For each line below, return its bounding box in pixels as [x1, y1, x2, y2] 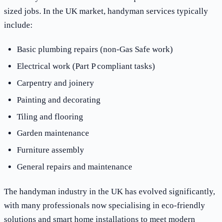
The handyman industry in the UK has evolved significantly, [4, 186, 215, 196]
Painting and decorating [16, 95, 101, 105]
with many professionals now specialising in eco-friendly [4, 200, 205, 210]
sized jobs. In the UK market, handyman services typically [4, 6, 208, 16]
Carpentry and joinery [16, 78, 94, 88]
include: [4, 20, 33, 30]
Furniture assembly [16, 145, 84, 155]
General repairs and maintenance [16, 162, 132, 172]
